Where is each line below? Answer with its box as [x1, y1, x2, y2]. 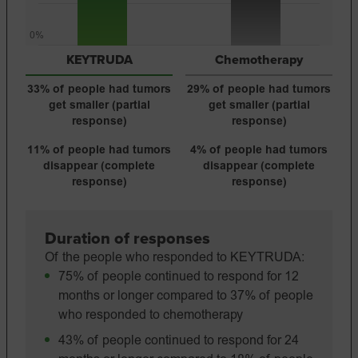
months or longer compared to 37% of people [58, 290, 313, 303]
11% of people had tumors [27, 145, 171, 157]
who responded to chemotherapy [58, 309, 243, 322]
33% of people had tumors [27, 85, 171, 96]
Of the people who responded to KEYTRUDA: [45, 252, 304, 265]
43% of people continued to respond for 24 [58, 335, 299, 348]
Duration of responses [45, 229, 210, 249]
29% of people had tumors [187, 85, 331, 96]
